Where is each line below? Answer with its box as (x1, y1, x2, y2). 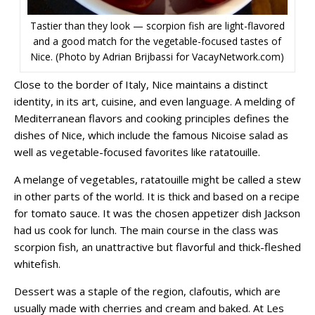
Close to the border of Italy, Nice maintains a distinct (14, 77, 268, 91)
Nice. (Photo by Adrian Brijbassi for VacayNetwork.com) (30, 49, 285, 63)
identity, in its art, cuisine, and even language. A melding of (14, 94, 295, 108)
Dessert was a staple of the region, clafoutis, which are (14, 283, 281, 298)
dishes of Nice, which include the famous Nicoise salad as (14, 127, 288, 142)
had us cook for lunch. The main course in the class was (14, 222, 278, 237)
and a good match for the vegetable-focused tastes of (33, 34, 282, 48)
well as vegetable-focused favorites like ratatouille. (14, 144, 260, 159)
